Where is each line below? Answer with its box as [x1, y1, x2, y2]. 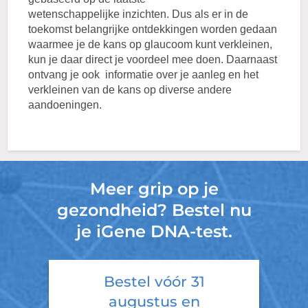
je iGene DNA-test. [76, 221, 232, 241]
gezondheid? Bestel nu [56, 200, 252, 220]
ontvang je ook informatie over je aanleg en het [28, 69, 259, 80]
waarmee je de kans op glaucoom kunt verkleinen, [28, 38, 273, 50]
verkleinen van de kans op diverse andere [28, 84, 232, 96]
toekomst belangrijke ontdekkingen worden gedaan [28, 23, 278, 35]
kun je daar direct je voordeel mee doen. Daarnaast [28, 54, 278, 65]
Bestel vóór [103, 272, 191, 290]
